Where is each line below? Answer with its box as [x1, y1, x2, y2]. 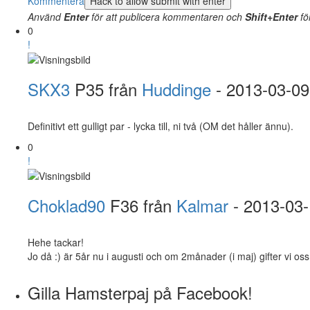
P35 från [70, 76, 142, 101]
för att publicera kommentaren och [89, 9, 245, 24]
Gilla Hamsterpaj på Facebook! [28, 280, 253, 305]
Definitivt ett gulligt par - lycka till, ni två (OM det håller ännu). [28, 118, 293, 133]
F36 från [105, 193, 176, 218]
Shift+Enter [245, 9, 298, 24]
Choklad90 [28, 193, 105, 218]
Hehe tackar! [28, 235, 84, 250]
